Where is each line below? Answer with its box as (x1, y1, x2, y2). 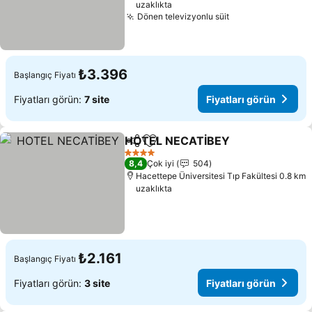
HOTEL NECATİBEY (125, 134, 231, 148)
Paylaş (124, 141, 156, 153)
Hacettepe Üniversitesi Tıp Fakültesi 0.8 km (136, 171, 306, 181)
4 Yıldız (124, 152, 154, 163)
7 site (84, 93, 109, 105)
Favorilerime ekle (148, 141, 239, 155)
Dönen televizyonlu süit (137, 11, 230, 22)
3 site (84, 276, 110, 289)
